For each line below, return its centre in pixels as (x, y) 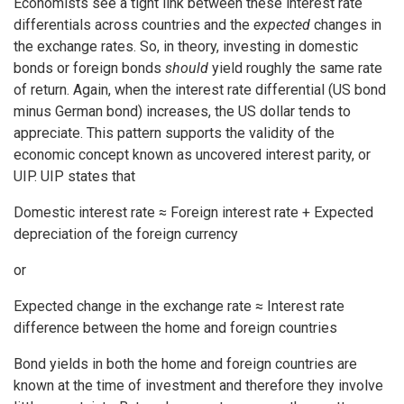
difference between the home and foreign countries (175, 328)
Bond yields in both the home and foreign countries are (185, 364)
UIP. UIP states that (74, 177)
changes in (346, 25)
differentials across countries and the (133, 25)
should (187, 69)
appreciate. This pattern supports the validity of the (174, 133)
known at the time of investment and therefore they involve (198, 386)
